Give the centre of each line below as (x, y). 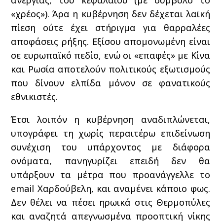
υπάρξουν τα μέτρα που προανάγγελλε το (110, 174)
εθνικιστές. (35, 96)
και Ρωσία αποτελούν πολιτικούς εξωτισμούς (110, 69)
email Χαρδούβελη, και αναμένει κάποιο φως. (110, 188)
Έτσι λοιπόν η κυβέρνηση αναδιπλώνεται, (110, 119)
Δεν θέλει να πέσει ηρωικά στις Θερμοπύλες (110, 202)
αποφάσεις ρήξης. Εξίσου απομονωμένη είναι (110, 41)
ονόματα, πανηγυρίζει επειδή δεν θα (110, 161)
